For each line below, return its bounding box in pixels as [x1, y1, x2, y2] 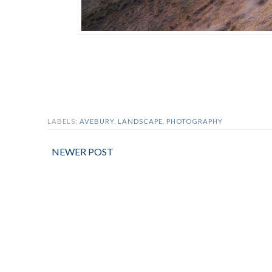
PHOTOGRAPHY [166, 117, 223, 126]
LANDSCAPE [118, 117, 163, 126]
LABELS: [47, 117, 80, 126]
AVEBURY [80, 117, 114, 126]
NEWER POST [52, 146, 114, 158]
